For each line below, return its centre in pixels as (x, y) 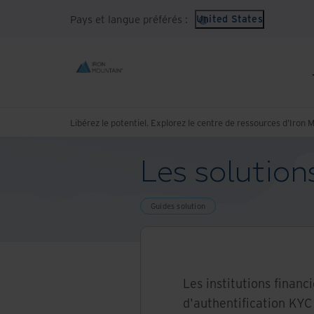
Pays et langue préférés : (129, 19)
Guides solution (178, 206)
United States (230, 19)
